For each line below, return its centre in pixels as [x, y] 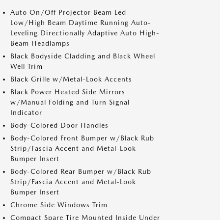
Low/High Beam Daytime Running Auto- [81, 23]
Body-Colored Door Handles [59, 125]
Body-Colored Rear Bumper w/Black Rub [81, 171]
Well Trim [27, 66]
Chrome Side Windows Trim [59, 205]
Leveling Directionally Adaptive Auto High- [85, 33]
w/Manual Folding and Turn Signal [70, 102]
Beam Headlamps [40, 43]
